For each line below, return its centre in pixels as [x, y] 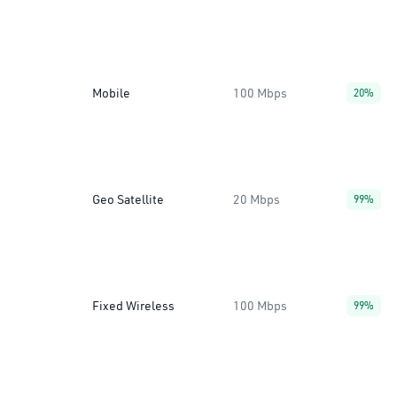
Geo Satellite [128, 199]
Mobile [111, 93]
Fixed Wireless [133, 306]
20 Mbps [257, 199]
